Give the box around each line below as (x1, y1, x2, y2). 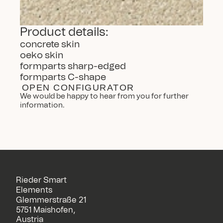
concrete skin (20, 40, 80, 49)
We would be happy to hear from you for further (20, 93, 189, 100)
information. (20, 102, 65, 109)
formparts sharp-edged (20, 62, 126, 71)
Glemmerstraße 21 (16, 196, 86, 204)
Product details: (20, 26, 109, 38)
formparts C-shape (20, 73, 106, 82)
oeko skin (20, 51, 63, 60)
